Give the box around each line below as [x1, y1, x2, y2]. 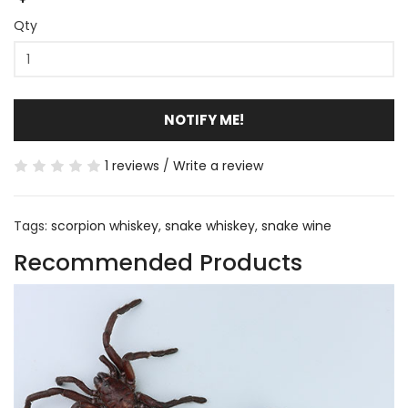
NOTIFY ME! [164, 110, 244, 129]
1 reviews [105, 157, 159, 175]
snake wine [261, 217, 331, 235]
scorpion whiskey [51, 217, 158, 235]
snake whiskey [165, 217, 255, 235]
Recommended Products [14, 247, 302, 279]
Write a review [173, 157, 263, 175]
